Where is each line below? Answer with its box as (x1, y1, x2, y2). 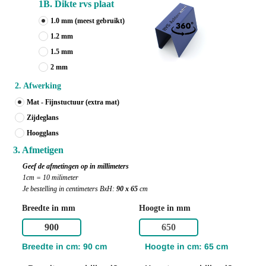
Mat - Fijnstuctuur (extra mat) (27, 98, 119, 107)
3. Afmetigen (13, 145, 64, 156)
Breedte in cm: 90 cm (22, 241, 107, 251)
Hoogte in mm (139, 203, 191, 213)
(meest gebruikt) (73, 17, 125, 26)
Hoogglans (27, 129, 59, 138)
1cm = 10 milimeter (23, 173, 78, 182)
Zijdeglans (27, 113, 59, 122)
